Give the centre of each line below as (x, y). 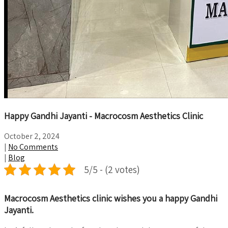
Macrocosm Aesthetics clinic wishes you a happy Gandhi (111, 198)
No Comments (33, 147)
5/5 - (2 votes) (112, 169)
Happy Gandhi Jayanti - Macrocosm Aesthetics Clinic (104, 116)
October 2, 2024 (32, 136)
